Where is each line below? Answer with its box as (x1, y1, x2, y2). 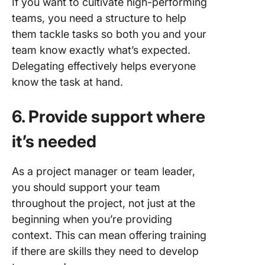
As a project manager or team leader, (12, 165, 195, 177)
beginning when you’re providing (12, 213, 172, 225)
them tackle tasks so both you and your (12, 28, 206, 40)
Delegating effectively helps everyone (12, 60, 196, 72)
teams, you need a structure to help (12, 12, 186, 24)
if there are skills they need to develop (12, 245, 199, 257)
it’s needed (12, 131, 96, 151)
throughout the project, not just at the (12, 197, 195, 209)
